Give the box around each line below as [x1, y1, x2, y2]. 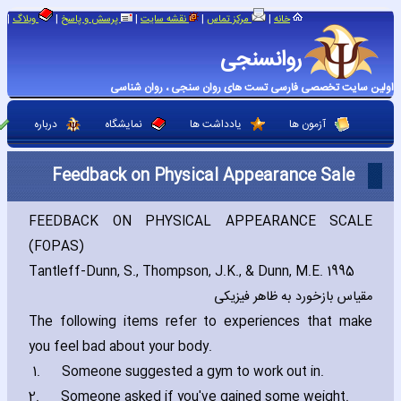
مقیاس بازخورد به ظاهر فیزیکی [214, 286, 372, 309]
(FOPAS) [29, 236, 84, 259]
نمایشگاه [105, 115, 142, 134]
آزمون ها [289, 115, 326, 134]
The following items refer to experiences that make [29, 311, 372, 334]
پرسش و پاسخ [61, 12, 121, 29]
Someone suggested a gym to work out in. [40, 362, 324, 384]
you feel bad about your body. [29, 337, 212, 359]
